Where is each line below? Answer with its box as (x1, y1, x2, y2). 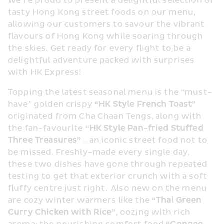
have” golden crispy (8, 99, 95, 110)
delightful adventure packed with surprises (8, 55, 195, 66)
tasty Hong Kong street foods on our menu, (8, 7, 196, 18)
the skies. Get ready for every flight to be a (8, 43, 191, 54)
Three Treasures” (8, 135, 83, 146)
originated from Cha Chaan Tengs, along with (8, 111, 202, 122)
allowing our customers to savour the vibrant (8, 19, 205, 30)
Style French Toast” (110, 99, 196, 110)
